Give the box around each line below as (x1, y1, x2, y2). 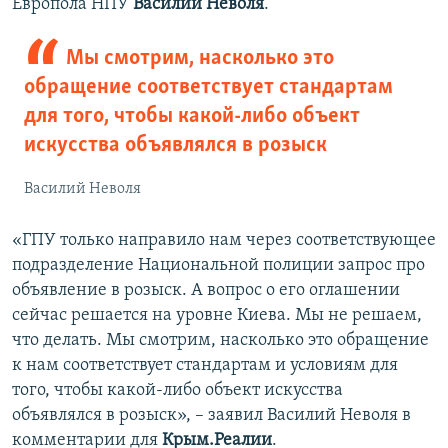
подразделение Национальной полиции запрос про (12, 256, 425, 276)
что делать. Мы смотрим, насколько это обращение (12, 331, 429, 351)
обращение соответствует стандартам (24, 76, 393, 100)
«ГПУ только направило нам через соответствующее (12, 231, 436, 251)
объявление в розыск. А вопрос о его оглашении (12, 281, 400, 301)
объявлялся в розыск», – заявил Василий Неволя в (12, 406, 411, 426)
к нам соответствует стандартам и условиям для (12, 356, 398, 376)
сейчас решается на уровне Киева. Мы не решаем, (12, 306, 422, 326)
